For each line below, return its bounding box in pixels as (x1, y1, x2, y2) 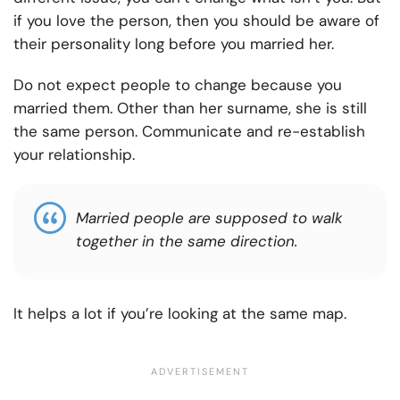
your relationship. (13, 145, 135, 165)
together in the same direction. (76, 231, 297, 252)
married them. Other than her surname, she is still (13, 98, 367, 119)
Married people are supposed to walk (76, 208, 343, 229)
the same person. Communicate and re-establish (13, 121, 365, 142)
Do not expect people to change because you (13, 75, 342, 96)
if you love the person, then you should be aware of (13, 11, 379, 31)
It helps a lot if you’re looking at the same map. (13, 304, 351, 324)
